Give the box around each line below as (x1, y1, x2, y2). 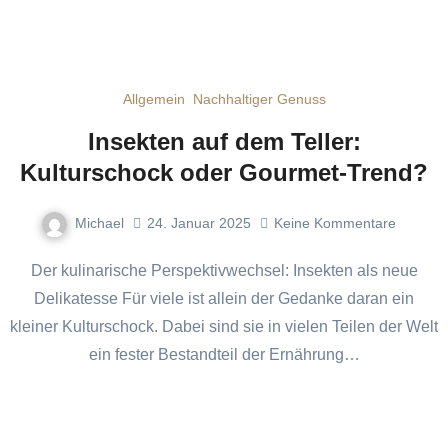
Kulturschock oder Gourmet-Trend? (20, 158, 428, 186)
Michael (74, 214, 124, 231)
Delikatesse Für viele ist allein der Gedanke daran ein (34, 289, 414, 307)
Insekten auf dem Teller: (87, 127, 361, 155)
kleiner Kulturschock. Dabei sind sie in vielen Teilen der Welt (10, 317, 438, 335)
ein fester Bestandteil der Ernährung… (88, 345, 360, 363)
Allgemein (122, 90, 185, 107)
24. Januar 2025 (146, 215, 251, 232)
